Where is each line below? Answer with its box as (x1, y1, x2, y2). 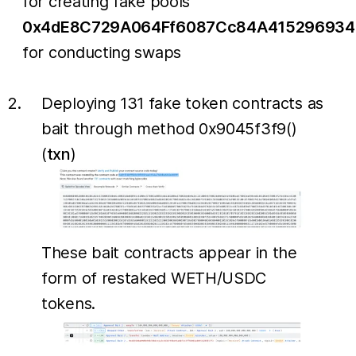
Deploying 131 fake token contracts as (41, 93, 323, 113)
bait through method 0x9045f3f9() (41, 118, 297, 138)
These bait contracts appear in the (41, 242, 297, 262)
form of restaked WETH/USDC (41, 268, 267, 288)
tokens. (41, 293, 95, 313)
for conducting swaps (22, 42, 181, 62)
